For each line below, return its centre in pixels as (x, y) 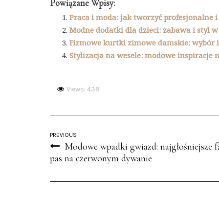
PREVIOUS (63, 135)
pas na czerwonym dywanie (101, 158)
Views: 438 (83, 89)
